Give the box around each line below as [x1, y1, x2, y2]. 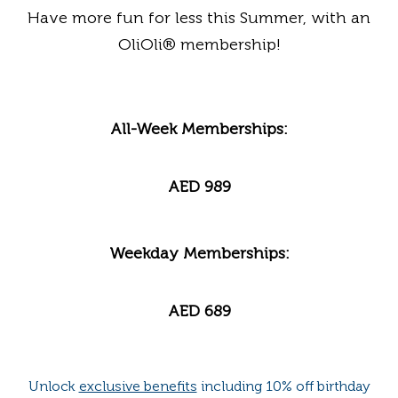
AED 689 [167, 301, 231, 322]
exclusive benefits [78, 378, 197, 395]
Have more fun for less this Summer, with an [28, 8, 370, 28]
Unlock [28, 378, 79, 395]
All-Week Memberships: [110, 119, 288, 139]
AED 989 [167, 177, 231, 197]
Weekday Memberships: [108, 243, 290, 264]
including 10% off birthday [196, 378, 370, 395]
